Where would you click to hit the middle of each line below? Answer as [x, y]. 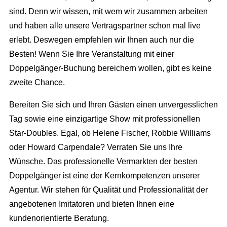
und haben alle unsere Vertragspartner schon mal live [105, 25]
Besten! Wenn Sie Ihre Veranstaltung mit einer [91, 54]
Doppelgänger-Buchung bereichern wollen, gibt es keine [110, 68]
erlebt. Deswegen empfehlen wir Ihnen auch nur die [101, 40]
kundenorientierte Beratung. [59, 218]
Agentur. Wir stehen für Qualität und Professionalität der [108, 190]
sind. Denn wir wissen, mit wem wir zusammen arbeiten [108, 11]
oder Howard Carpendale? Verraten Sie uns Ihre [96, 147]
